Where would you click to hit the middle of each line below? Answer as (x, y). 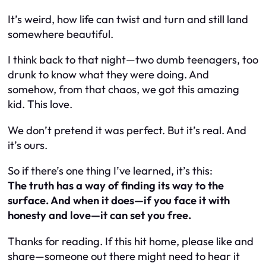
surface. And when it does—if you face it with (119, 201)
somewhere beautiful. (61, 34)
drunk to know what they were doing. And (108, 75)
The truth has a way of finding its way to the (116, 186)
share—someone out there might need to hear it (124, 256)
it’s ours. (28, 145)
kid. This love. (40, 104)
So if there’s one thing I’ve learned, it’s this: (110, 171)
